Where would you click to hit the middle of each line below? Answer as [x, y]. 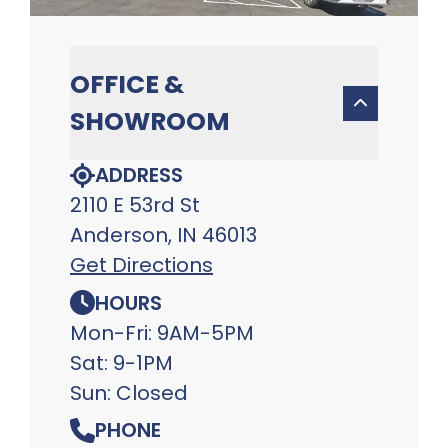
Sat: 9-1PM [121, 362]
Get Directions [141, 265]
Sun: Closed [129, 392]
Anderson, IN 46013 [163, 235]
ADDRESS [139, 175]
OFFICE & [127, 85]
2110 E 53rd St [135, 205]
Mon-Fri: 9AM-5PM [162, 332]
